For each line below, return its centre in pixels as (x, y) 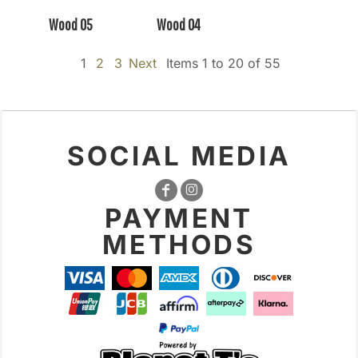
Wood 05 (71, 24)
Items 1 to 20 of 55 (223, 63)
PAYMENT (179, 218)
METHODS (179, 244)
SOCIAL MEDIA (179, 155)
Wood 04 (179, 24)
